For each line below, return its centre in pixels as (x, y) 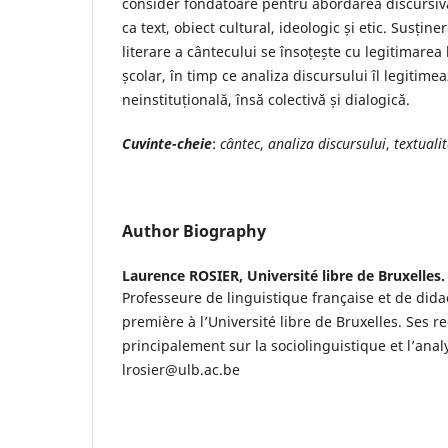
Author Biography (194, 230)
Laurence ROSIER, (184, 275)
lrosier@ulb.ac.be (181, 369)
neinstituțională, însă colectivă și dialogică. (266, 99)
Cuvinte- (149, 143)
